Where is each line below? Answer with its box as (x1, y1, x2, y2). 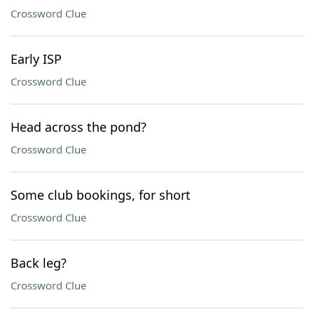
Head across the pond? (11, 118, 146, 135)
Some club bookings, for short (11, 186, 191, 203)
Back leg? (11, 254, 67, 271)
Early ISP (11, 50, 62, 67)
